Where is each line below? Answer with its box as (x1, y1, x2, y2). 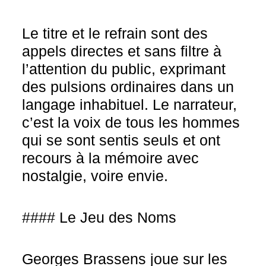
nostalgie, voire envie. (22, 167, 169, 184)
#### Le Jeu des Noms (22, 209, 177, 226)
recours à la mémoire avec (22, 150, 199, 166)
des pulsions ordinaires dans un (22, 78, 235, 95)
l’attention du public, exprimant (22, 61, 226, 77)
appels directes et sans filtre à (22, 43, 222, 59)
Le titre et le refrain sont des (22, 25, 208, 42)
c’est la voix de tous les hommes (22, 114, 240, 131)
